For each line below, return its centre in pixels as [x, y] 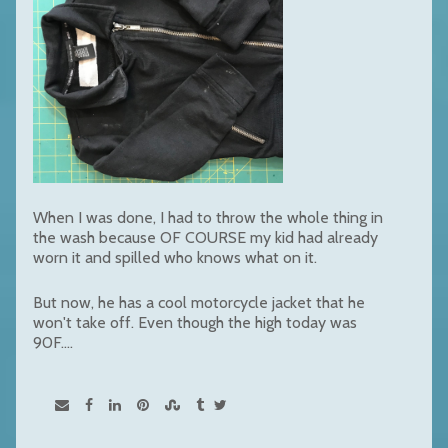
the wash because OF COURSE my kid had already [205, 237]
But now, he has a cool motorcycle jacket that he [199, 302]
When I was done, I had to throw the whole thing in [208, 217]
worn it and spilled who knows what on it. [175, 257]
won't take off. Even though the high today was [195, 322]
